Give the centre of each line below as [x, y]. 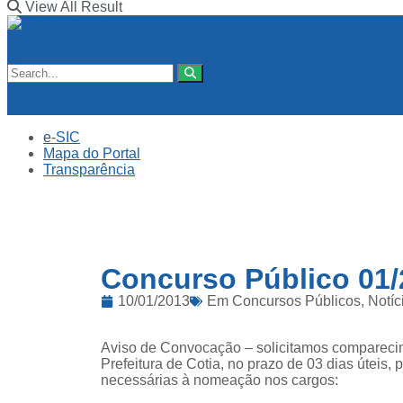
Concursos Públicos [296, 301]
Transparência [89, 170]
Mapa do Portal [92, 153]
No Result [39, 90]
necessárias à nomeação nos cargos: [219, 380]
